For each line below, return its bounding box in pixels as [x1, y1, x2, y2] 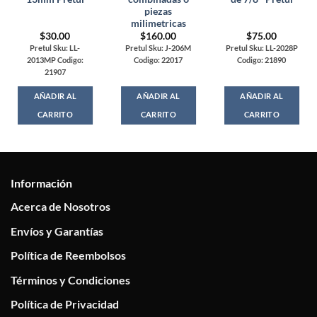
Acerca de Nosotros [11, 200, 110, 214]
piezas [144, 6, 173, 18]
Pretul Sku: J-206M [125, 43, 192, 53]
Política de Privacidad [11, 297, 119, 311]
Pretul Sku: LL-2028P [225, 43, 298, 53]
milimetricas [130, 18, 186, 30]
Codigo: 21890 [237, 55, 287, 65]
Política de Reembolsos [11, 248, 126, 263]
